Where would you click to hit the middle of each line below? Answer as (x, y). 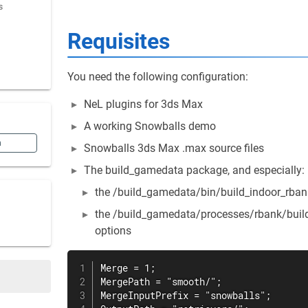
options (113, 231)
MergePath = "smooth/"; (161, 282)
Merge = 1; (128, 268)
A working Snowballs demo (150, 126)
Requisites (119, 41)
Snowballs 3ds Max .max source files (174, 148)
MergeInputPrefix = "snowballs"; (186, 296)
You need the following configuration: (158, 77)
